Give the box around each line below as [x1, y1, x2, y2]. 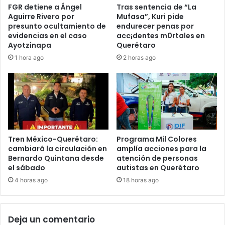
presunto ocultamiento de [8, 21, 106, 32]
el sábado [8, 163, 45, 173]
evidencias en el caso [8, 31, 87, 41]
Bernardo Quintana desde [8, 153, 104, 164]
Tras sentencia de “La [117, 2, 196, 12]
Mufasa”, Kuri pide [117, 11, 184, 22]
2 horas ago [123, 53, 156, 61]
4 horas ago [15, 176, 48, 184]
